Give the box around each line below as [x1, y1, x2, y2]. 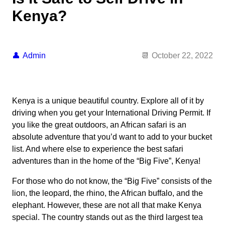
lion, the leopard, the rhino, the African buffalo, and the [12, 189, 203, 198]
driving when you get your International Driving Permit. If [12, 108, 210, 118]
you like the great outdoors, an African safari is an [12, 121, 186, 130]
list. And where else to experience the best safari [12, 145, 183, 154]
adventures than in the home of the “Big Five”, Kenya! [12, 157, 200, 166]
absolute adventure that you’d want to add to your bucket [12, 133, 212, 142]
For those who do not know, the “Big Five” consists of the [12, 177, 212, 186]
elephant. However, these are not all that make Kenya [12, 201, 201, 210]
